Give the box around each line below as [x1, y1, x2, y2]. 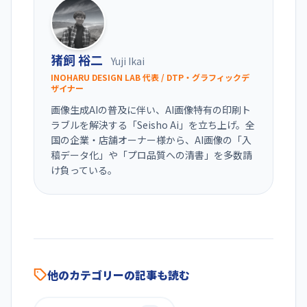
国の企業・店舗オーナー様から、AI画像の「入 [51, 133, 251, 147]
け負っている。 [51, 163, 117, 177]
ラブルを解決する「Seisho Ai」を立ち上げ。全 [51, 118, 255, 132]
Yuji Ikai [111, 54, 145, 69]
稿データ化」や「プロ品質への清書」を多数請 [51, 148, 252, 162]
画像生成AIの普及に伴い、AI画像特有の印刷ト [51, 103, 251, 117]
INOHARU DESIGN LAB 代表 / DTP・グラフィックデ [51, 71, 249, 84]
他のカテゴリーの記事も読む [47, 267, 190, 284]
